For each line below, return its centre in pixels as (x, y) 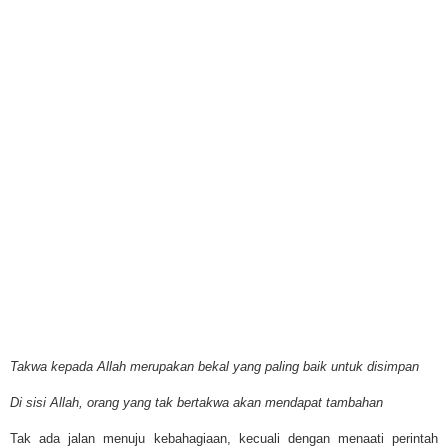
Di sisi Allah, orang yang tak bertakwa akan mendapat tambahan (196, 402)
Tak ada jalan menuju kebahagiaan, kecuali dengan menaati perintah (224, 438)
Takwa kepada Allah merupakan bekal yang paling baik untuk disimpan (214, 366)
